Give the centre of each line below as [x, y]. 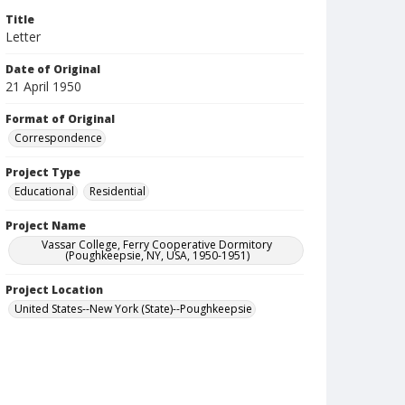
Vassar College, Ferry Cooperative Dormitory [157, 245]
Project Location [54, 290]
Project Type [43, 172]
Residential [118, 191]
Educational [44, 191]
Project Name [46, 226]
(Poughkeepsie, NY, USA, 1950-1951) [157, 255]
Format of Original [60, 119]
